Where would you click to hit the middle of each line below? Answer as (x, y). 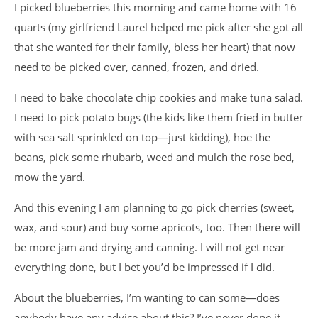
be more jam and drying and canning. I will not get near (149, 247)
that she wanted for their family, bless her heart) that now (155, 47)
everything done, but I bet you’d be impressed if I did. (144, 267)
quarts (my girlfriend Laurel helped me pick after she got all (159, 27)
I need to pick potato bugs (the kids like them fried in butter (159, 117)
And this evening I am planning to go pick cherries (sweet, (154, 207)
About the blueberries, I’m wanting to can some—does (147, 297)
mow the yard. (50, 177)
